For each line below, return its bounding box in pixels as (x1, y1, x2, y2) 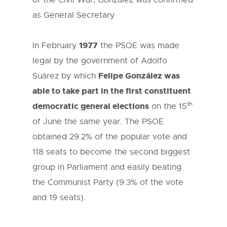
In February (32, 41, 79, 51)
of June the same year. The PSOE (32, 117, 164, 127)
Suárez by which (32, 71, 98, 82)
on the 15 (149, 101, 187, 112)
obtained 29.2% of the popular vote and (32, 132, 187, 142)
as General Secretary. (32, 10, 116, 21)
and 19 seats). (32, 193, 86, 203)
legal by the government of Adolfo (32, 56, 167, 66)
